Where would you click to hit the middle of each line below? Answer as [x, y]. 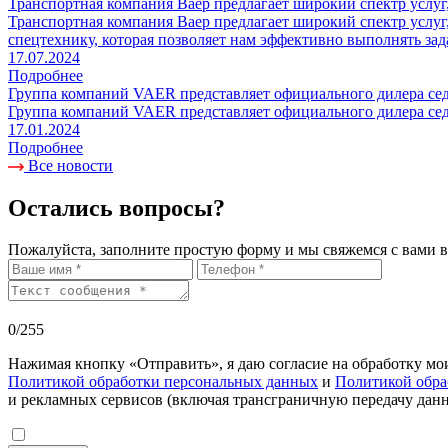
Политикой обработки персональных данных [163, 382]
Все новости [68, 165]
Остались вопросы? [116, 207]
